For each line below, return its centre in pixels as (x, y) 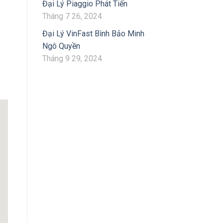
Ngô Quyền (61, 46)
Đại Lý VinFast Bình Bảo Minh (93, 34)
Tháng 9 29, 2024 (72, 59)
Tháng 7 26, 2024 (72, 16)
